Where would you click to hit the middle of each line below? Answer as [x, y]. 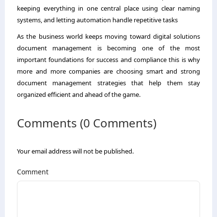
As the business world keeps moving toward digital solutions [108, 36]
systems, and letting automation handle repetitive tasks [97, 20]
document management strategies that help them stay [108, 83]
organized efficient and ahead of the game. [79, 94]
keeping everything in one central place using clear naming [108, 8]
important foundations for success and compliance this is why [108, 59]
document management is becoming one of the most [108, 48]
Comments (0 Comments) [87, 123]
